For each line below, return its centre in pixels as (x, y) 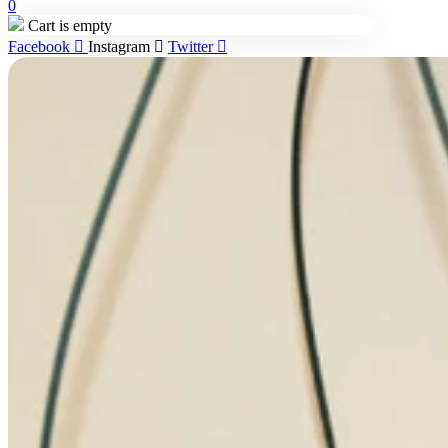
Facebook (39, 46)
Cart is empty (68, 25)
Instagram (119, 46)
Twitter (190, 46)
